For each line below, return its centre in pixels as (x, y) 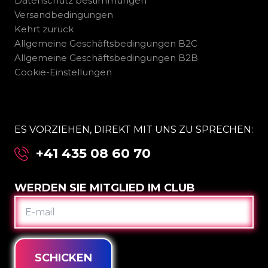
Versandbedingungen (64, 15)
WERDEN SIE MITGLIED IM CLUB (105, 188)
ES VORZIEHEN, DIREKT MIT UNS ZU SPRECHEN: (134, 130)
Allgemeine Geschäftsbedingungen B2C (106, 44)
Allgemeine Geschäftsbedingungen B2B (106, 58)
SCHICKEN (63, 258)
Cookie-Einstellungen (63, 72)
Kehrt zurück (44, 29)
